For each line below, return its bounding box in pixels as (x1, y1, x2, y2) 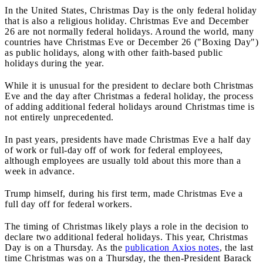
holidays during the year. (5, 58, 104, 68)
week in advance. (5, 166, 75, 176)
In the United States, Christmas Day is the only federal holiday (5, 5, 257, 15)
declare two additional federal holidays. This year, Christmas (5, 231, 248, 242)
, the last (219, 242, 254, 252)
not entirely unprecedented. (5, 112, 114, 122)
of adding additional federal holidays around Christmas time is (5, 101, 254, 112)
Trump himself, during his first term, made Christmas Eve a (5, 188, 243, 198)
